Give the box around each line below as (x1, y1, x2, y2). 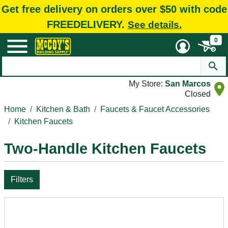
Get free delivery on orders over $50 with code (1, 3, 227, 15)
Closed (185, 90, 211, 98)
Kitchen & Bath (36, 105, 90, 113)
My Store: (129, 79, 165, 88)
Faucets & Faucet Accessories (100, 105, 210, 113)
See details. (127, 19, 182, 30)
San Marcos (165, 79, 211, 88)
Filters (11, 175, 33, 184)
